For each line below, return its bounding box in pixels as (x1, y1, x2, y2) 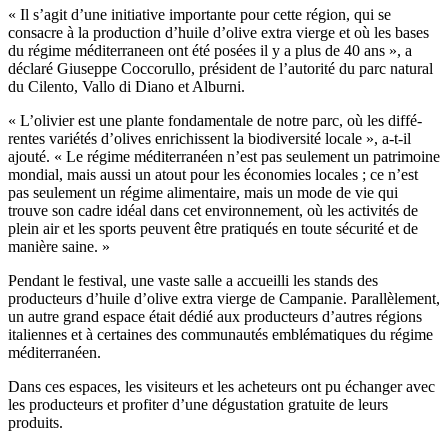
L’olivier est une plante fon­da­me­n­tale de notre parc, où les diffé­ (16, 111, 422, 129)
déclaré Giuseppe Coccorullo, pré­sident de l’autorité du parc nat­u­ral (8, 59, 433, 77)
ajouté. (8, 147, 54, 165)
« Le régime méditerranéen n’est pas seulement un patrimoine (54, 147, 440, 165)
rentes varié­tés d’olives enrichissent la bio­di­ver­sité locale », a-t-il (8, 129, 411, 147)
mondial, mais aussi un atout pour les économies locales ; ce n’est (8, 165, 418, 183)
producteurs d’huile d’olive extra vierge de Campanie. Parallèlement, (8, 289, 440, 307)
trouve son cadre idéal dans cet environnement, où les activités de (8, 201, 418, 219)
